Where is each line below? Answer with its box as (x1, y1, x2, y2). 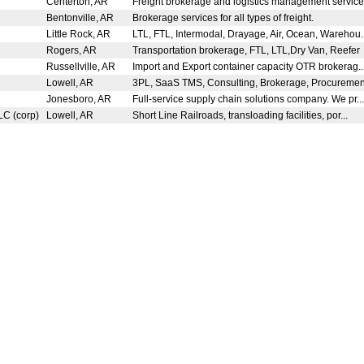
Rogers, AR (46, 45, 102, 56)
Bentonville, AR (46, 12, 119, 24)
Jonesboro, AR (46, 93, 116, 105)
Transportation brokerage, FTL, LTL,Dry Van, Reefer (132, 45, 362, 56)
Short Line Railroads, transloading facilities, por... (132, 110, 350, 121)
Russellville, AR (46, 61, 120, 72)
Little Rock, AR (46, 28, 115, 40)
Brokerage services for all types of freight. (132, 12, 316, 24)
